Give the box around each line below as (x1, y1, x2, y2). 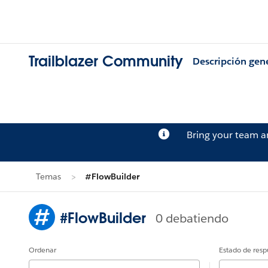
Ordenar (29, 245, 56, 255)
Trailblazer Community (29, 52, 183, 71)
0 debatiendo (156, 210, 229, 226)
